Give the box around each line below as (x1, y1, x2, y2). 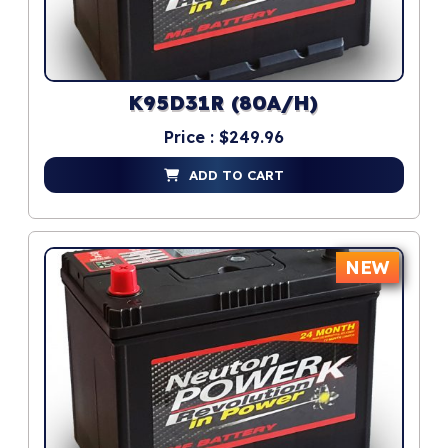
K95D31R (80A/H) (129, 92, 319, 118)
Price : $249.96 (164, 127, 284, 148)
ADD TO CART (189, 167, 284, 184)
